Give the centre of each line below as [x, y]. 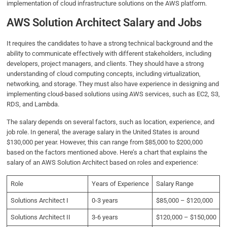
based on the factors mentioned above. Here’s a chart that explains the [107, 153]
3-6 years [105, 217]
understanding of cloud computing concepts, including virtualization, [104, 74]
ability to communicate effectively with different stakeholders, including [109, 54]
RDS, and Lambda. [33, 104]
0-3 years [105, 201]
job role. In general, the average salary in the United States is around [103, 132]
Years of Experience [120, 184]
